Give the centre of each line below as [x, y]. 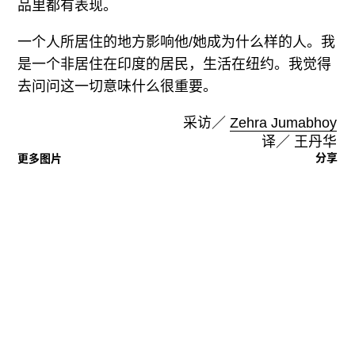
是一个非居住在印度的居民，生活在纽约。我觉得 [175, 65]
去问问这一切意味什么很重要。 [118, 87]
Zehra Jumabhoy [283, 123]
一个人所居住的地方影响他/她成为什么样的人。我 [177, 42]
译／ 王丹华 [299, 142]
